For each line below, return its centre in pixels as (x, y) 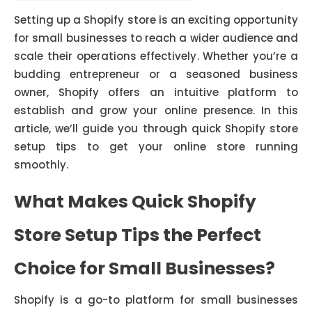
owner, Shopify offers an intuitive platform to (156, 92)
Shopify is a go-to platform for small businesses (156, 300)
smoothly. (41, 165)
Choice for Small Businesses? (145, 268)
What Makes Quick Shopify (135, 202)
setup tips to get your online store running (156, 147)
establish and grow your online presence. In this (156, 110)
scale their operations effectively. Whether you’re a (156, 56)
